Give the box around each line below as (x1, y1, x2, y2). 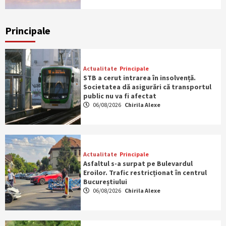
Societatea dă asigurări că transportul (83, 82, 211, 92)
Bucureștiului (83, 177, 127, 187)
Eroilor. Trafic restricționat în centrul (83, 168, 207, 178)
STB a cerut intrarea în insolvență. (83, 73, 196, 83)
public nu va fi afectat (83, 91, 156, 101)
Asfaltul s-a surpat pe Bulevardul (83, 159, 193, 168)
